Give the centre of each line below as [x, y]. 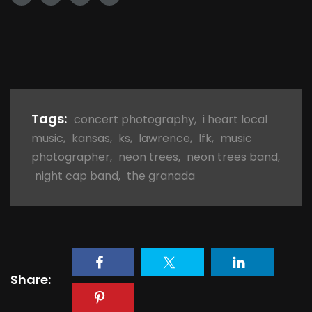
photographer [71, 157]
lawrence [164, 138]
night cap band [77, 175]
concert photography [134, 119]
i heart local [235, 119]
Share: [31, 279]
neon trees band [232, 157]
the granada [161, 175]
